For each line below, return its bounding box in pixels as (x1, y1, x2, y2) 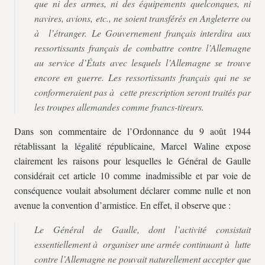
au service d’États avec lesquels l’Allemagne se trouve (34, 56, 251, 69)
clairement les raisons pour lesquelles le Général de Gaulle (14, 154, 251, 167)
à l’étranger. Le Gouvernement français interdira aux (34, 27, 251, 39)
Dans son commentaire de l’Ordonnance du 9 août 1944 (14, 125, 251, 137)
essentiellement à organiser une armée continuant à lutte (34, 238, 251, 250)
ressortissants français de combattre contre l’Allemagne (34, 41, 251, 54)
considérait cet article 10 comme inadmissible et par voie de (14, 169, 251, 182)
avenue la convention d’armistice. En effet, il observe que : (14, 199, 231, 211)
